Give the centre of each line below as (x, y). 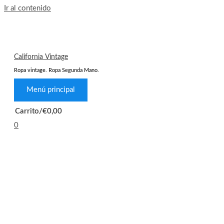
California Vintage (41, 57)
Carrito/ (29, 111)
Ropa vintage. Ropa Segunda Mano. (56, 70)
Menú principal (51, 90)
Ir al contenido (27, 8)
